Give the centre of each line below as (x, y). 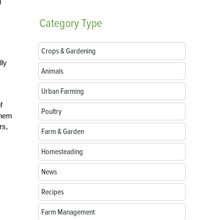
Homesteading (62, 152)
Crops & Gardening (69, 51)
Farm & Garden (63, 132)
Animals (52, 71)
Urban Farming (63, 91)
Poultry (52, 111)
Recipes (53, 192)
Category (59, 23)
